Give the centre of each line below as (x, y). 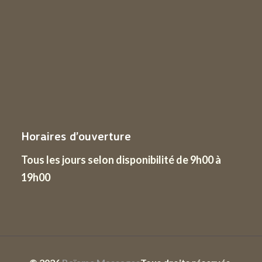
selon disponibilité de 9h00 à (154, 159)
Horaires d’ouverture (76, 136)
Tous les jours (54, 159)
